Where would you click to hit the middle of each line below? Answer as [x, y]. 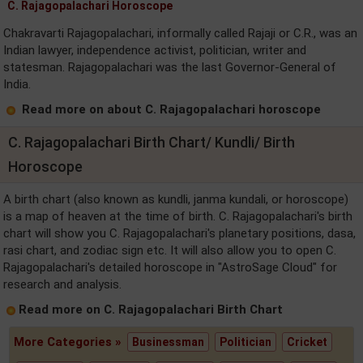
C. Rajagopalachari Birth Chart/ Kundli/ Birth [152, 142]
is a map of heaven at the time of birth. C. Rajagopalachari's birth [178, 216]
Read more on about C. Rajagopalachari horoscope [171, 109]
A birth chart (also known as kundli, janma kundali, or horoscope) [176, 199]
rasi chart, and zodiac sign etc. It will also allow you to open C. [170, 250]
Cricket [307, 342]
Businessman [169, 342]
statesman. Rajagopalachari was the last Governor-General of [170, 67]
